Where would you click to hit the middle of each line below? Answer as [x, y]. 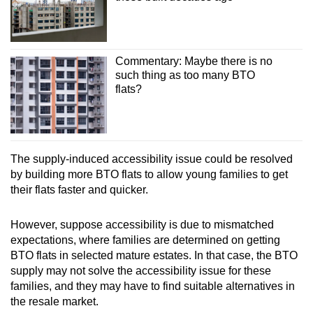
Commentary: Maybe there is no [194, 61]
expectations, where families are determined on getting [145, 240]
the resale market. [54, 302]
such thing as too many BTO [185, 75]
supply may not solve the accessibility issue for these [141, 271]
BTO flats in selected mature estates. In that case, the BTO [154, 256]
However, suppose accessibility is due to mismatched [142, 225]
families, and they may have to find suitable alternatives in [153, 286]
